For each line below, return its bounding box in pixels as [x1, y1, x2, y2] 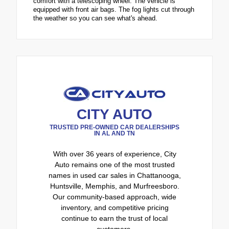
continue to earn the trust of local [61, 214, 168, 223]
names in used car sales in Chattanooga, [48, 171, 181, 180]
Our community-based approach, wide [53, 193, 176, 201]
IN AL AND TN [94, 130, 135, 138]
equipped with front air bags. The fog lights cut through [33, 6, 194, 14]
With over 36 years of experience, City [53, 150, 176, 158]
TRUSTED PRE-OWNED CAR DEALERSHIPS [50, 124, 179, 131]
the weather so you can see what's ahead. [33, 14, 157, 22]
